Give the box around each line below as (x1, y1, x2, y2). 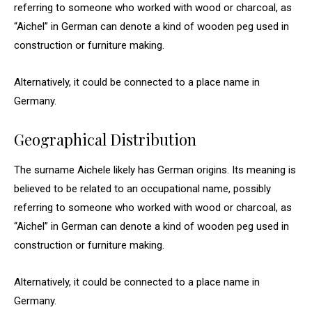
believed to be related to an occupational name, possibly (14, 182, 271, 195)
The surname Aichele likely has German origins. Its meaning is (14, 164, 296, 176)
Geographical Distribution (14, 129, 196, 150)
